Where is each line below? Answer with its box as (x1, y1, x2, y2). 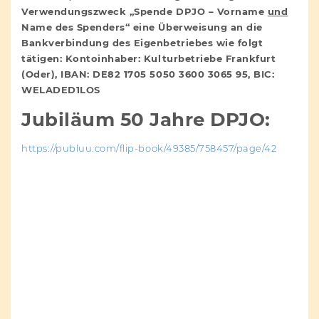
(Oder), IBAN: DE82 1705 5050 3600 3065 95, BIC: (21, 68, 275, 80)
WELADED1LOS (21, 84, 100, 96)
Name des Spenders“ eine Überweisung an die (21, 21, 263, 33)
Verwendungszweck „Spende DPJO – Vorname (21, 6, 268, 18)
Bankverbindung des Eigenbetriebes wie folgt (21, 37, 263, 49)
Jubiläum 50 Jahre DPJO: (21, 108, 271, 132)
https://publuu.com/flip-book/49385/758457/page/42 (21, 142, 277, 154)
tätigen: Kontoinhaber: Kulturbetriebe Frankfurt (21, 53, 276, 65)
